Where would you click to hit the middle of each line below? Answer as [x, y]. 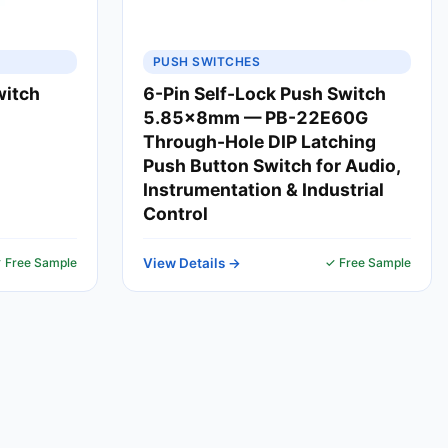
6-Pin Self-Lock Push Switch [264, 93]
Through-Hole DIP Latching [259, 141]
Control [175, 213]
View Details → [192, 263]
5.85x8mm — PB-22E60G [255, 117]
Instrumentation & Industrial [263, 189]
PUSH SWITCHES [207, 61]
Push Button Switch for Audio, [272, 165]
